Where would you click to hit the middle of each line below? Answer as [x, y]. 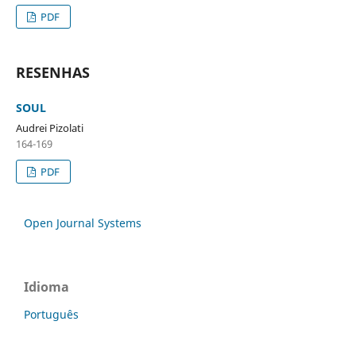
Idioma [46, 286]
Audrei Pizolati [49, 128]
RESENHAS [52, 72]
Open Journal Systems [83, 222]
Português [51, 314]
